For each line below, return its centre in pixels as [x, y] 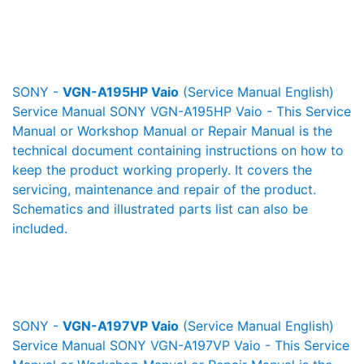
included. [40, 228]
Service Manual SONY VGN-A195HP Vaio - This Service [182, 111]
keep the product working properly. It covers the [162, 170]
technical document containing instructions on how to [178, 150]
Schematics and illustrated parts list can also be [160, 209]
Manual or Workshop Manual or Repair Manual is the [172, 131]
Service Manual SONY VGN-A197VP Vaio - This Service [181, 345]
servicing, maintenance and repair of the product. [164, 189]
